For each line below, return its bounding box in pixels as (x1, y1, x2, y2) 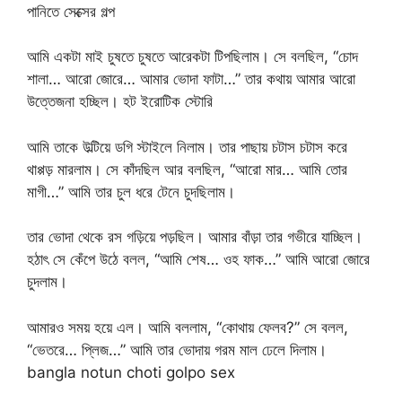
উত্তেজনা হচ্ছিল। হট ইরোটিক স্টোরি (27, 92, 213, 111)
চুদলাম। (27, 273, 67, 292)
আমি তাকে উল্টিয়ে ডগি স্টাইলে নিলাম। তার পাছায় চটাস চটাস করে (27, 137, 347, 156)
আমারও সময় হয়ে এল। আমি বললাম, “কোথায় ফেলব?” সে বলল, (27, 318, 348, 336)
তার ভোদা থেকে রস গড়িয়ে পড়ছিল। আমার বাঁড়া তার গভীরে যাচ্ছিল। (27, 228, 363, 247)
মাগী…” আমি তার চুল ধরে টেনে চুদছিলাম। (27, 182, 235, 201)
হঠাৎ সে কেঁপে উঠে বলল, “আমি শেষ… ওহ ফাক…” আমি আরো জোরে (27, 250, 370, 269)
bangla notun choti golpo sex (27, 363, 235, 381)
